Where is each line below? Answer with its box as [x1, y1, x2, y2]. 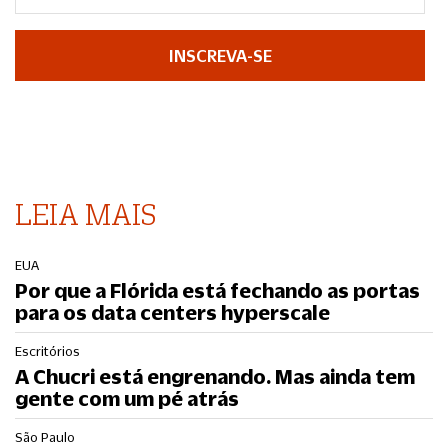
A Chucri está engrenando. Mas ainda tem [15, 364, 415, 388]
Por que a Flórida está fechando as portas [15, 278, 420, 302]
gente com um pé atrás [15, 386, 239, 410]
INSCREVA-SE [168, 45, 272, 65]
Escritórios [15, 343, 80, 359]
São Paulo [15, 429, 75, 445]
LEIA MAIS [15, 197, 156, 231]
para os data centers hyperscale [15, 300, 330, 324]
